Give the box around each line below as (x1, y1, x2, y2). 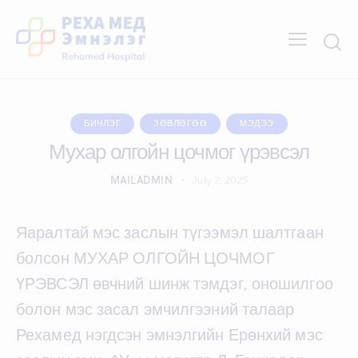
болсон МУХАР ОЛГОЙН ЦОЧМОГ (16, 248, 275, 268)
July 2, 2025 (192, 173, 249, 186)
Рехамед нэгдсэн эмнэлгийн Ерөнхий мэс (16, 324, 323, 344)
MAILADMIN (109, 172, 173, 187)
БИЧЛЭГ (84, 116, 121, 129)
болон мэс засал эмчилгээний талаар (16, 299, 295, 319)
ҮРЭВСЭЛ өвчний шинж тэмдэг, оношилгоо (16, 273, 333, 293)
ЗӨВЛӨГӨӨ (153, 116, 208, 129)
